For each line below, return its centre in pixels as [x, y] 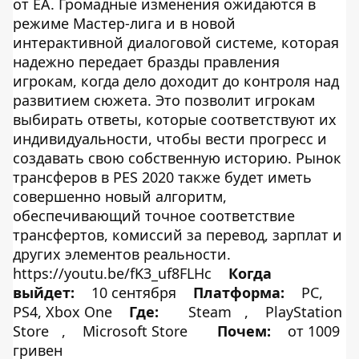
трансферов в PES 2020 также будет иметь [162, 177]
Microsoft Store [135, 331]
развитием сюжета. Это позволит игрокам [164, 100]
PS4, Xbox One [65, 312]
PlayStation [304, 312]
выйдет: [44, 292]
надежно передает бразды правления [146, 62]
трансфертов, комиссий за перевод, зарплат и [177, 235]
